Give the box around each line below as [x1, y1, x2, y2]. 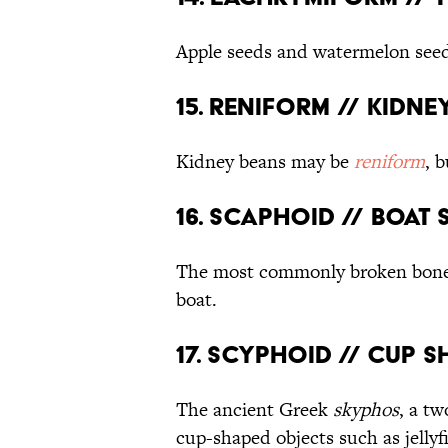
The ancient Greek [176, 396, 333, 424]
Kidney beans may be [176, 148, 354, 176]
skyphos [333, 396, 399, 424]
